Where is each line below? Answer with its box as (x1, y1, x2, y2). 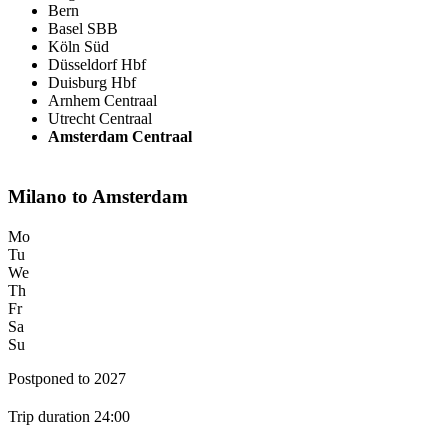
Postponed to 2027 (8, 370, 126, 388)
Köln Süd (48, 38, 109, 56)
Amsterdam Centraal (48, 128, 192, 146)
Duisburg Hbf (48, 74, 136, 92)
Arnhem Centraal (48, 92, 157, 110)
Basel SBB (48, 20, 118, 38)
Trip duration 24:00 (8, 408, 130, 426)
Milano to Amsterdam (8, 186, 188, 208)
